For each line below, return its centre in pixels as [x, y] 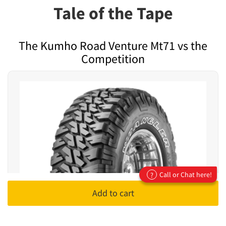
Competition [113, 59]
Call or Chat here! [186, 175]
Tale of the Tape [113, 13]
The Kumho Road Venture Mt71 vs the [113, 46]
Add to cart [113, 193]
